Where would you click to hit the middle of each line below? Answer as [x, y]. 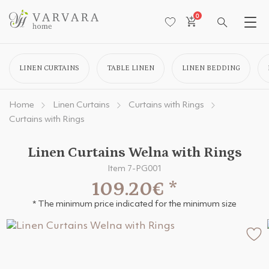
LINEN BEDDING [211, 68]
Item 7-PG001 [134, 169]
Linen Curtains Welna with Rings [134, 152]
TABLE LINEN [131, 68]
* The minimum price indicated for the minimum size [134, 204]
